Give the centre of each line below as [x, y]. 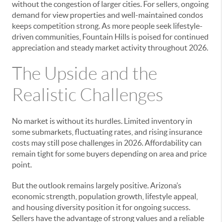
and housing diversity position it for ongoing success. [101, 207]
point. [22, 164]
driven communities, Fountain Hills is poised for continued [110, 36]
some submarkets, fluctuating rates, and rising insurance [107, 132]
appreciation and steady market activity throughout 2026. [110, 47]
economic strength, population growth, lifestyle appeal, [105, 196]
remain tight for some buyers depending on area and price [109, 153]
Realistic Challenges [87, 95]
